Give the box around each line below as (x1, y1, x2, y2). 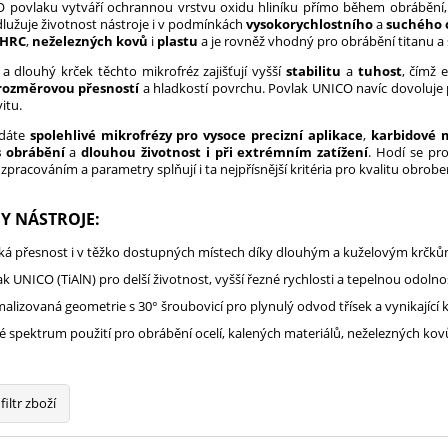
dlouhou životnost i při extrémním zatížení (81, 143, 369, 161)
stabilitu (286, 62, 342, 80)
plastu (157, 32, 198, 50)
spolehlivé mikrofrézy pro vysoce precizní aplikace (29, 126, 364, 144)
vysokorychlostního (246, 15, 373, 33)
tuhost (357, 62, 402, 80)
